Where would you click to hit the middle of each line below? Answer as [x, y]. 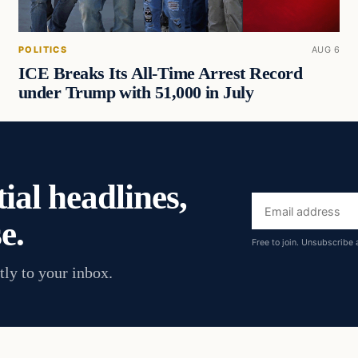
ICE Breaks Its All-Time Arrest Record [160, 74]
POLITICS [43, 50]
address [281, 231]
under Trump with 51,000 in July [136, 93]
